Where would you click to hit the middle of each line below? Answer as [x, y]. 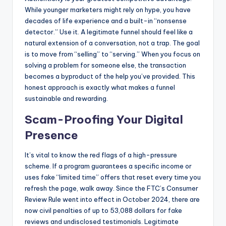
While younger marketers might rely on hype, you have [108, 10]
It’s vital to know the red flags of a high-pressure [101, 155]
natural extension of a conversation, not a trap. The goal [112, 43]
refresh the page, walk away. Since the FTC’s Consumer [111, 188]
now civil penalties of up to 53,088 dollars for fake [103, 211]
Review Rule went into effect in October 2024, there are [112, 200]
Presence [51, 135]
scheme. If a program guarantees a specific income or [108, 166]
